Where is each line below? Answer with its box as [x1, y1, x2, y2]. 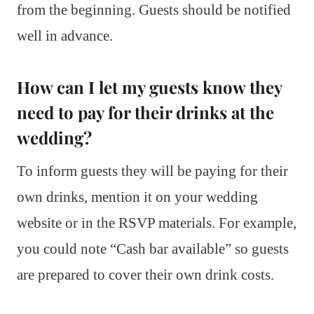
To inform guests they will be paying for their [17, 162, 288, 179]
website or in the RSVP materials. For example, [17, 214, 296, 231]
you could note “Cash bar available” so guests [17, 240, 289, 257]
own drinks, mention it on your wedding [17, 188, 258, 205]
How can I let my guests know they [17, 75, 282, 98]
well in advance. [17, 27, 113, 44]
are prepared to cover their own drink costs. [17, 266, 274, 283]
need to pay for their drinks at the [17, 100, 274, 123]
